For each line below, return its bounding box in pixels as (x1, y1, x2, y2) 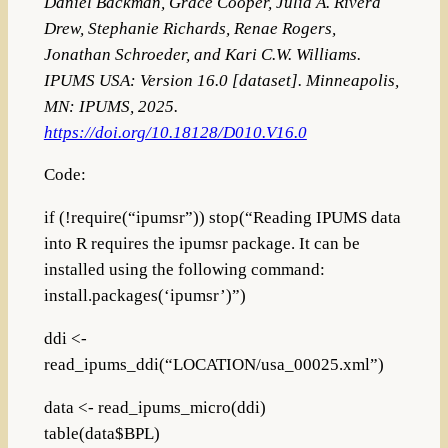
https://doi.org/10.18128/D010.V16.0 (43, 122, 307, 142)
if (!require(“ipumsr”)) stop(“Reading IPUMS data (43, 208, 401, 228)
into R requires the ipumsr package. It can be (43, 234, 360, 254)
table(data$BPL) (43, 423, 160, 443)
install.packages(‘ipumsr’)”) (43, 286, 246, 306)
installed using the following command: (43, 260, 325, 280)
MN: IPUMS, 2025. (43, 96, 178, 116)
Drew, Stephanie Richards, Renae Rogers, (43, 18, 336, 38)
